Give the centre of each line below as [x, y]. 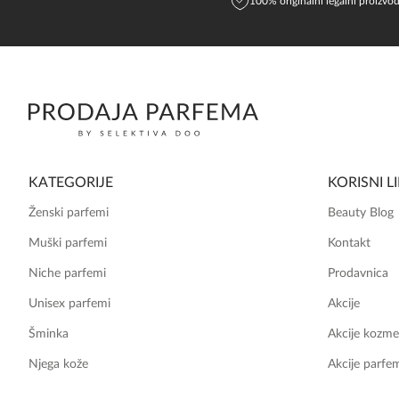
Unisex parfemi [69, 304]
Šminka [49, 334]
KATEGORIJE [71, 183]
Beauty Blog [361, 213]
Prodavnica [358, 274]
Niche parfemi [67, 274]
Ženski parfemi [69, 213]
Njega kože [58, 365]
